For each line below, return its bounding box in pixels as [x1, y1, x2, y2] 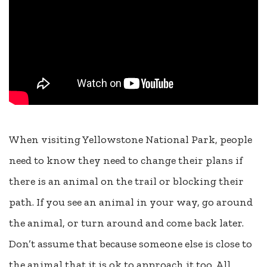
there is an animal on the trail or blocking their [9, 175, 244, 188]
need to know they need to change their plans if [9, 154, 243, 167]
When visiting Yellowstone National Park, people [9, 133, 252, 147]
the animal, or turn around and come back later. [9, 216, 244, 230]
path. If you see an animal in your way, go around [9, 195, 253, 209]
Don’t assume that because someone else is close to [9, 237, 252, 251]
